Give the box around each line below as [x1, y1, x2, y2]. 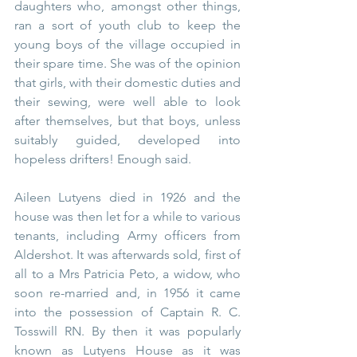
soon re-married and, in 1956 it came [14, 285, 241, 301]
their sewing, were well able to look [14, 94, 241, 110]
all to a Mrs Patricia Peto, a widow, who [14, 266, 241, 282]
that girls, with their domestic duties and [14, 75, 241, 91]
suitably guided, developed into [14, 132, 241, 148]
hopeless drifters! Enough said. [14, 151, 191, 167]
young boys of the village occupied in [14, 37, 241, 53]
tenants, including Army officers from [14, 228, 241, 244]
